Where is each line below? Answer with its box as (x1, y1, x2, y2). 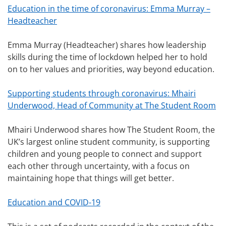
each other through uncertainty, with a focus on (8, 160, 190, 172)
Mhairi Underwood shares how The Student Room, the (8, 124, 215, 136)
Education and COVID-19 (8, 197, 100, 208)
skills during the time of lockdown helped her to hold (8, 51, 207, 63)
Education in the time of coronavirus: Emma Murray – (8, 3, 210, 15)
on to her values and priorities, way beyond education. (8, 64, 214, 75)
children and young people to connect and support (8, 148, 202, 160)
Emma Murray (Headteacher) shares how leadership (8, 39, 206, 51)
